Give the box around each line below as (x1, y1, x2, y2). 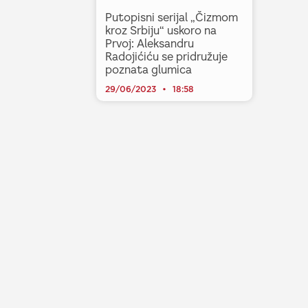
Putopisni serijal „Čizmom (105, 10, 239, 25)
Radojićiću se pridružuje (105, 49, 228, 64)
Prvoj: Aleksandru (105, 36, 195, 51)
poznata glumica (105, 62, 192, 77)
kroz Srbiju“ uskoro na (105, 23, 217, 38)
